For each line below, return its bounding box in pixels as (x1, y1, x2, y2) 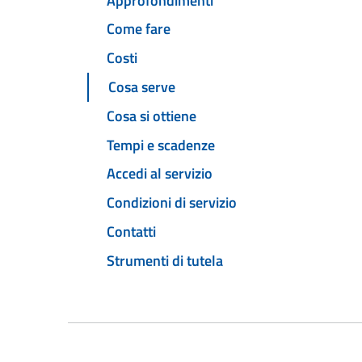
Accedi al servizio (107, 162, 213, 185)
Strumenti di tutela (107, 249, 223, 271)
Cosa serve (108, 76, 175, 99)
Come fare (107, 18, 170, 40)
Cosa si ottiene (107, 104, 196, 127)
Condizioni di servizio (107, 192, 237, 214)
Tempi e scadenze (107, 133, 215, 156)
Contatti (107, 220, 156, 242)
